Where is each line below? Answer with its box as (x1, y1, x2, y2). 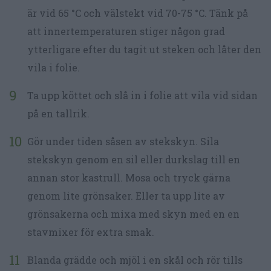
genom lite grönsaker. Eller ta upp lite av (27, 189, 225, 203)
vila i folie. (27, 61, 80, 74)
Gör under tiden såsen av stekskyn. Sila (27, 135, 219, 148)
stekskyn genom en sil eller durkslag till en (27, 153, 240, 166)
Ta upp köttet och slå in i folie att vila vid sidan (27, 89, 258, 102)
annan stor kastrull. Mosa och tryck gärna (27, 171, 230, 184)
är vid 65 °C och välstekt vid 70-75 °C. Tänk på (27, 7, 248, 20)
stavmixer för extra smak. (27, 226, 154, 239)
